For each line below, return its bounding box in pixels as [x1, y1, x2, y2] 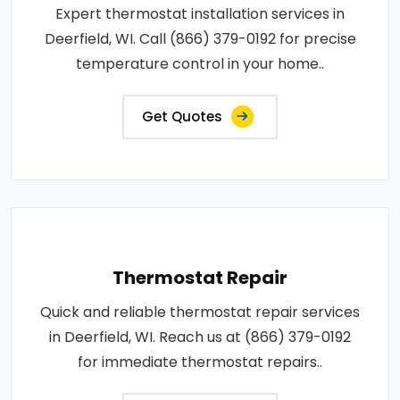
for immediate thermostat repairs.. [78, 352, 322, 372]
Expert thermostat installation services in [55, 4, 345, 24]
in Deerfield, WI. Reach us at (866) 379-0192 [49, 327, 351, 347]
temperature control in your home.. [76, 54, 324, 74]
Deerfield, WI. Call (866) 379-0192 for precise [44, 29, 356, 49]
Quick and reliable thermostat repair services [40, 302, 360, 322]
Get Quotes [142, 107, 222, 126]
